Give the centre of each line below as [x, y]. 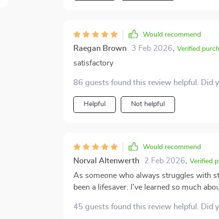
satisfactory [93, 63]
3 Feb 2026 [152, 48]
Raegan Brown [100, 48]
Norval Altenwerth [106, 161]
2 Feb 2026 [164, 161]
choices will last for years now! [126, 199]
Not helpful [148, 104]
